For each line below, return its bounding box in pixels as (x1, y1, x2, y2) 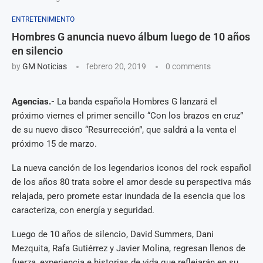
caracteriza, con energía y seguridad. (12, 205, 154, 215)
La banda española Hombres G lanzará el (55, 96, 217, 107)
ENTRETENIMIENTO (12, 15, 75, 23)
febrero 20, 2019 (86, 62, 146, 71)
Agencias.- (12, 96, 55, 107)
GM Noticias (22, 62, 67, 71)
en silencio (12, 45, 63, 57)
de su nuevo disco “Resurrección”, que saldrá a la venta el (12, 124, 237, 135)
